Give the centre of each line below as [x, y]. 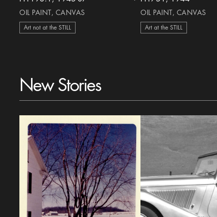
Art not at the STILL [48, 28]
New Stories [60, 85]
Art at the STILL [164, 28]
